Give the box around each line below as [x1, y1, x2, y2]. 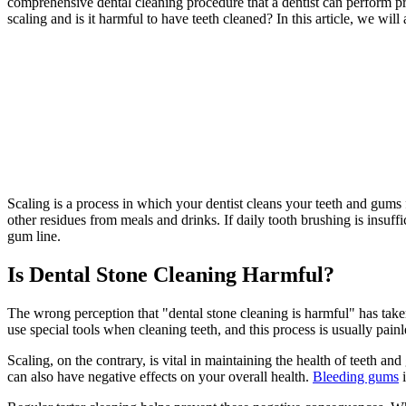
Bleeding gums [313, 369, 399, 385]
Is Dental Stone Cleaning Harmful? [7, 263, 334, 287]
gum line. [7, 228, 61, 245]
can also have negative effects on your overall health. [7, 369, 313, 385]
